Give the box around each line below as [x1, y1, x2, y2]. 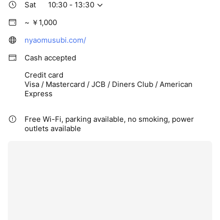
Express [25, 89, 53, 99]
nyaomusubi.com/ [25, 35, 86, 45]
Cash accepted [25, 53, 76, 63]
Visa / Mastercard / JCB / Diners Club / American [25, 80, 192, 89]
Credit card [25, 70, 63, 80]
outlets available [25, 124, 81, 134]
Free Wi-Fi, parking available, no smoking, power [25, 114, 194, 124]
